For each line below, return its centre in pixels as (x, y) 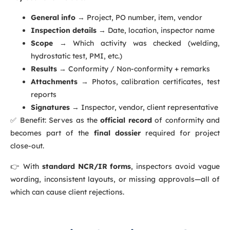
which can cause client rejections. (67, 192)
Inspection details (64, 31)
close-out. (27, 146)
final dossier (117, 133)
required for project (180, 133)
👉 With (26, 166)
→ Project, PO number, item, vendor (139, 18)
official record (126, 120)
